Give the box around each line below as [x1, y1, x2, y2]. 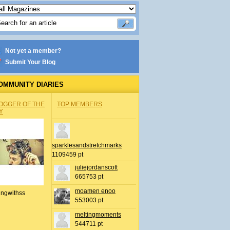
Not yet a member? [5, 47, 61, 54]
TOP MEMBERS [57, 101, 102, 108]
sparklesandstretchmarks [52, 142, 122, 149]
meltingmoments [75, 211, 121, 218]
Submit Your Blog [5, 59, 55, 66]
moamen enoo [75, 187, 116, 195]
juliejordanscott [75, 164, 118, 171]
